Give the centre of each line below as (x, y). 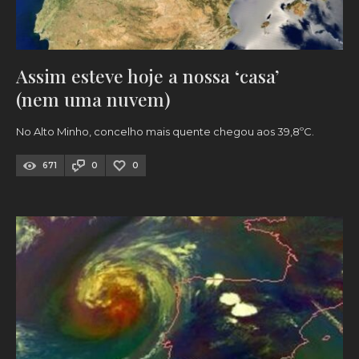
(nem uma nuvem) (93, 99)
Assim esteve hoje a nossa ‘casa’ (148, 76)
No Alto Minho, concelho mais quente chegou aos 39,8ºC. (165, 132)
